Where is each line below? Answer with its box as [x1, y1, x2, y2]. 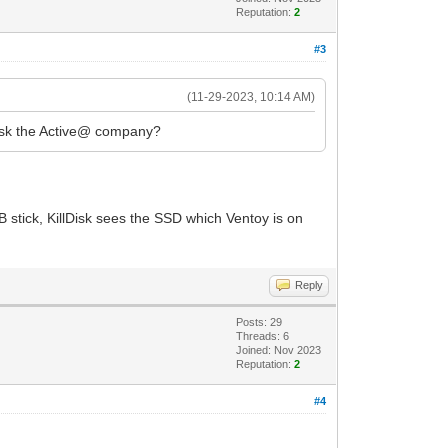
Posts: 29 [236, 315, 283, 328]
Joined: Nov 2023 [236, 343, 322, 356]
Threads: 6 [236, 329, 290, 342]
